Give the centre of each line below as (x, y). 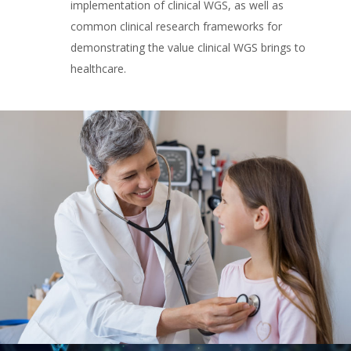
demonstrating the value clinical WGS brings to (188, 48)
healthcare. (98, 69)
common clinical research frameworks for (176, 27)
